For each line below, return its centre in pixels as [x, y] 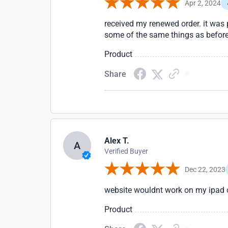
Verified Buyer [126, 151]
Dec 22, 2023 [205, 169]
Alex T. [117, 141]
